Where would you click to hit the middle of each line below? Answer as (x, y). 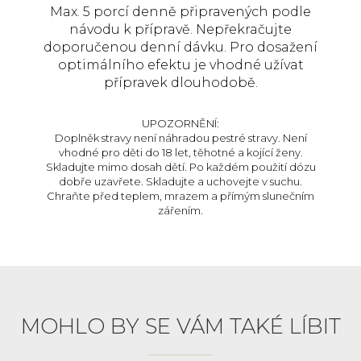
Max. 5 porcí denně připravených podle (180, 11)
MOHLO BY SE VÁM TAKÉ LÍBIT (180, 326)
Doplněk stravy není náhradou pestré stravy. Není (180, 137)
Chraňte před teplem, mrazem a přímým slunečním (180, 195)
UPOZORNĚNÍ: (180, 123)
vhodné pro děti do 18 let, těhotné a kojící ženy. (180, 152)
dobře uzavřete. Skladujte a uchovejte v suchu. (180, 181)
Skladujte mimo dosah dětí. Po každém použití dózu (180, 166)
